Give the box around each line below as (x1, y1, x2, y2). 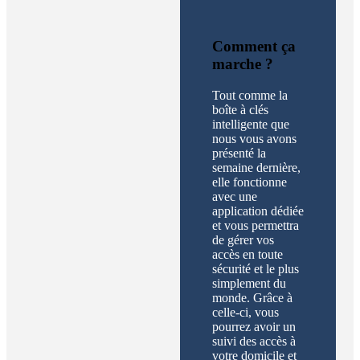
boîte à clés (212, 103, 268, 117)
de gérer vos (212, 233, 274, 247)
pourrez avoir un (212, 320, 296, 334)
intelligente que (212, 117, 289, 132)
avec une (212, 190, 257, 204)
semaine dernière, (212, 161, 301, 175)
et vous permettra (212, 219, 299, 233)
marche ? (212, 55, 273, 73)
